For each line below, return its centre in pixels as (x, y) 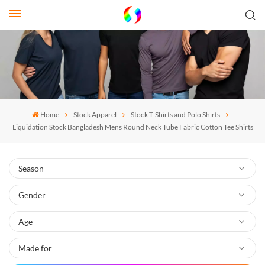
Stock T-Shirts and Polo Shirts (176, 114)
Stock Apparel (95, 114)
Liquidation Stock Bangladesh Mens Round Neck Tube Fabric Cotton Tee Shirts (132, 127)
